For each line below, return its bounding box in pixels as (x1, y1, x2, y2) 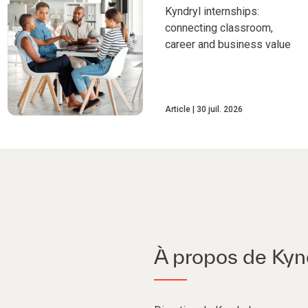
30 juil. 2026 (196, 104, 243, 115)
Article (164, 104, 190, 115)
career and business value (164, 37, 291, 51)
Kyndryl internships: (164, 4, 259, 18)
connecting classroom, (164, 21, 273, 34)
